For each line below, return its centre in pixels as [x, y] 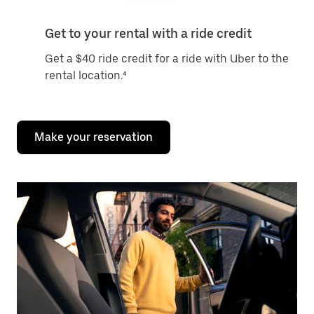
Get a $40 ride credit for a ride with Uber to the [167, 59]
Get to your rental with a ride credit [148, 33]
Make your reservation [94, 137]
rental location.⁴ [86, 75]
